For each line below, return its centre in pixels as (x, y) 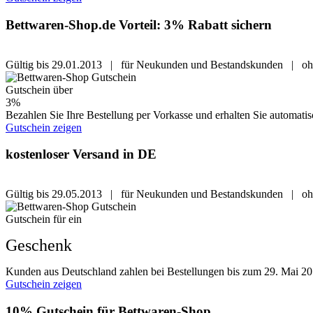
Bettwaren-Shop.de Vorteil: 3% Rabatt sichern (139, 25)
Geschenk (39, 246)
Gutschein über (39, 89)
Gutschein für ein (44, 219)
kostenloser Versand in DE (81, 154)
